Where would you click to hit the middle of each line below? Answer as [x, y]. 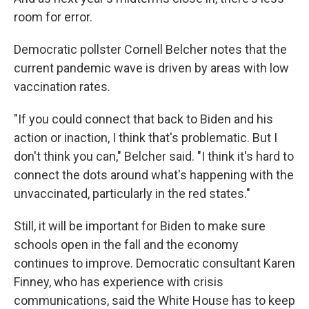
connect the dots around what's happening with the [154, 175]
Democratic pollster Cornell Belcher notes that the [150, 50]
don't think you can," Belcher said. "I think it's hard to [154, 157]
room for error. [53, 17]
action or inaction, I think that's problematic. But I [146, 138]
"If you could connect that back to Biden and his [143, 119]
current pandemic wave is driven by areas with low [151, 68]
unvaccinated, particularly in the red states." [132, 194]
